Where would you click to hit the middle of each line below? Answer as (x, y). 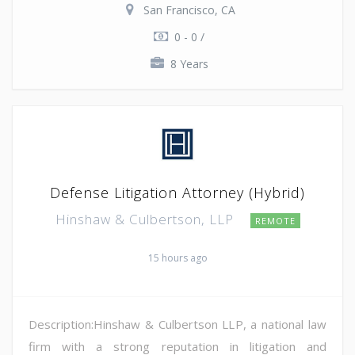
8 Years (189, 63)
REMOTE (275, 220)
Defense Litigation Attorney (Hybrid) (177, 192)
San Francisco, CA (189, 10)
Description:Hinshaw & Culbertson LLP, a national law (177, 324)
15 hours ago (177, 258)
